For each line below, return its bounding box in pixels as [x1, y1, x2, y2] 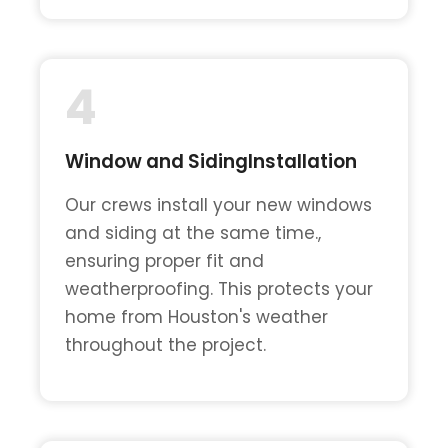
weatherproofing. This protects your [65, 277, 373, 302]
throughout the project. [65, 333, 266, 358]
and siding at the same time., [65, 221, 321, 246]
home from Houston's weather [65, 305, 328, 330]
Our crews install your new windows [65, 193, 372, 218]
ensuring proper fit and [65, 249, 264, 274]
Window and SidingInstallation [65, 148, 357, 176]
